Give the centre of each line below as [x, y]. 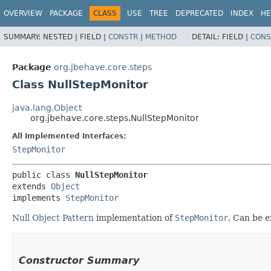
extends [31, 187]
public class [44, 175]
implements [39, 198]
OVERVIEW [23, 13]
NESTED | [61, 37]
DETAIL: [207, 37]
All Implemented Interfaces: [69, 136]
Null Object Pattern [53, 218]
